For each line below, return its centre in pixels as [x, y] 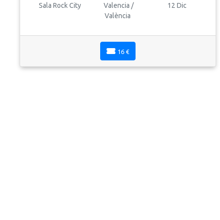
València [118, 15]
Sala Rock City [59, 5]
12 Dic [177, 5]
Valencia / [118, 5]
